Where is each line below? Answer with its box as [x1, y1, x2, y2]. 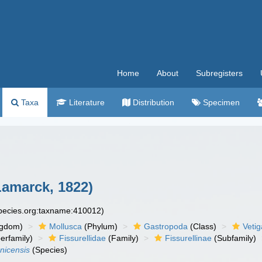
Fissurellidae [59, 233, 106, 243]
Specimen [201, 98, 240, 107]
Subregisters [196, 68, 243, 78]
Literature [67, 98, 105, 107]
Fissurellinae [165, 233, 212, 243]
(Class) [188, 222, 217, 231]
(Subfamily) [212, 233, 257, 243]
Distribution [130, 98, 174, 107]
